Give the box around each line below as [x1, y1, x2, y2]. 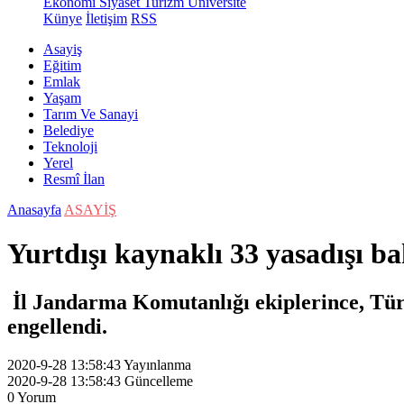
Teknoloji [43, 139, 97, 154]
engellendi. [7, 314, 113, 338]
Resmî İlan [43, 171, 105, 187]
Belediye [43, 123, 94, 138]
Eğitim [43, 58, 81, 73]
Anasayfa [7, 202, 61, 217]
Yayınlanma [124, 356, 191, 372]
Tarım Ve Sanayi [43, 106, 138, 122]
